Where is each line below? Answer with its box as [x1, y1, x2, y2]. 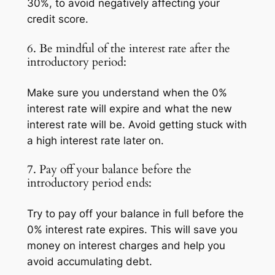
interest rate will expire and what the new [26, 102, 232, 115]
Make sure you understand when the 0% [26, 86, 227, 99]
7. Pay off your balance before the [26, 162, 192, 178]
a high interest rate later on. [26, 134, 164, 147]
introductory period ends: [26, 176, 152, 192]
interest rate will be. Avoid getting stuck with [26, 118, 247, 131]
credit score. [26, 13, 88, 26]
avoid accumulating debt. [26, 255, 152, 268]
